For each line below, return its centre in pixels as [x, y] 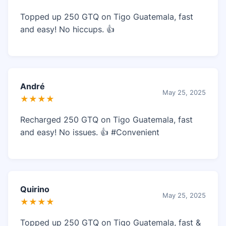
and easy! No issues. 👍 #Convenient [90, 132]
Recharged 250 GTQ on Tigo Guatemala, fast [106, 119]
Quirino [35, 189]
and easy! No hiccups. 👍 [67, 29]
